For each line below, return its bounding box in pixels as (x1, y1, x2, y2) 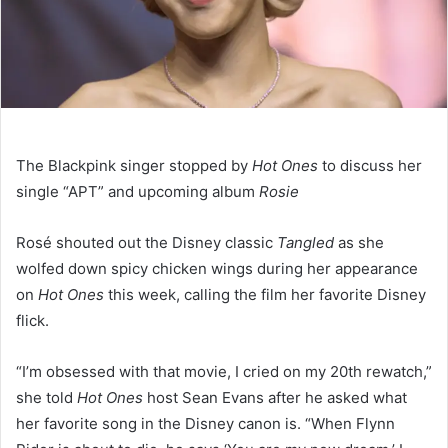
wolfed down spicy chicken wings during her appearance (16, 258, 418, 278)
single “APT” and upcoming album (16, 181, 259, 201)
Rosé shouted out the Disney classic (16, 232, 277, 252)
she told (16, 387, 77, 407)
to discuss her (322, 155, 422, 175)
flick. (16, 310, 49, 330)
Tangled (277, 232, 334, 252)
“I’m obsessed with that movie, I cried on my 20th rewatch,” (16, 361, 432, 381)
